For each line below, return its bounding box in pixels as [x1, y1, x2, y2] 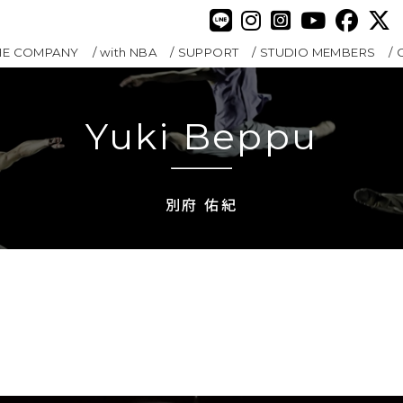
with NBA [99, 44, 157, 59]
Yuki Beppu [85, 114, 318, 159]
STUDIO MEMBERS [259, 44, 376, 59]
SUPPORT [177, 44, 239, 59]
